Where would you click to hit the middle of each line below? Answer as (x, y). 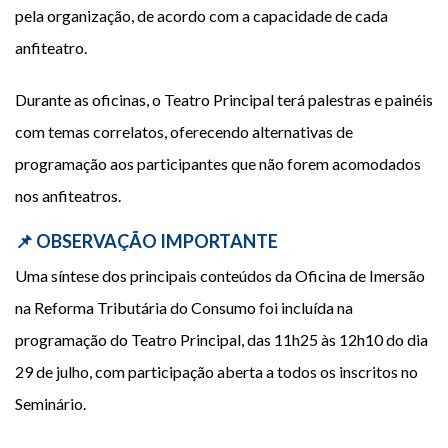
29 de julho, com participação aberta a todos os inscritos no (216, 371)
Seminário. (50, 403)
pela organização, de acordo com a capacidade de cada (201, 15)
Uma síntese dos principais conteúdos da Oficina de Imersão (220, 275)
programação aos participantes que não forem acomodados (218, 163)
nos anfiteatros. (68, 195)
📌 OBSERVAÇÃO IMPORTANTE (146, 241)
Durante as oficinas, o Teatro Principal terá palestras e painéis (224, 99)
